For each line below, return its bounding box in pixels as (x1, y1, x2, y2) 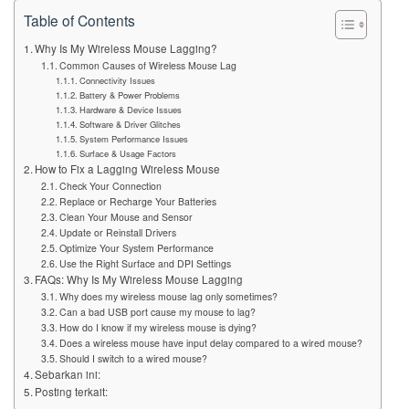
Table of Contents (24, 9, 135, 30)
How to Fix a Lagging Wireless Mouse (35, 162, 221, 177)
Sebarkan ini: (35, 367, 101, 383)
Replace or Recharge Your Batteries (58, 194, 216, 209)
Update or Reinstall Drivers (58, 225, 176, 240)
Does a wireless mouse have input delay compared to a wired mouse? (58, 336, 362, 351)
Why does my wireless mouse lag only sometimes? (58, 289, 278, 304)
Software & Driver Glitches (79, 118, 182, 131)
